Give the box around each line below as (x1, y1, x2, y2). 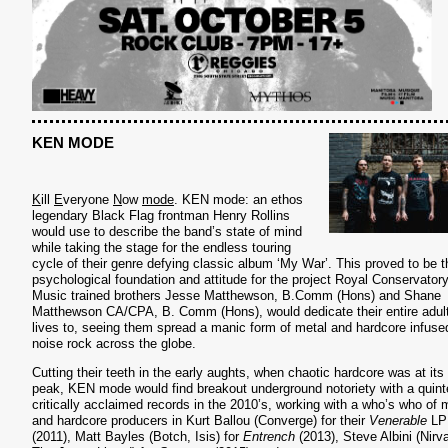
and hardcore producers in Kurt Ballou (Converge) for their (32, 413, 369, 428)
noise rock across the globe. (32, 336, 196, 351)
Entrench (243, 429, 299, 444)
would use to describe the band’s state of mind (32, 224, 302, 239)
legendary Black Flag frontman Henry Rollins (32, 208, 290, 223)
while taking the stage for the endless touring (32, 240, 291, 255)
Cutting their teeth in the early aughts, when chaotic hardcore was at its (32, 365, 444, 380)
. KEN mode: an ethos (174, 192, 303, 207)
